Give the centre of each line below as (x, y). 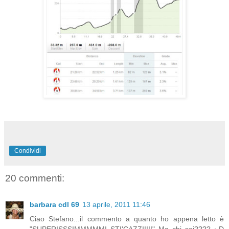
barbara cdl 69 (54, 205)
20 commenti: (35, 178)
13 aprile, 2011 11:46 (116, 205)
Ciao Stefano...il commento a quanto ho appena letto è (127, 219)
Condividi (28, 151)
